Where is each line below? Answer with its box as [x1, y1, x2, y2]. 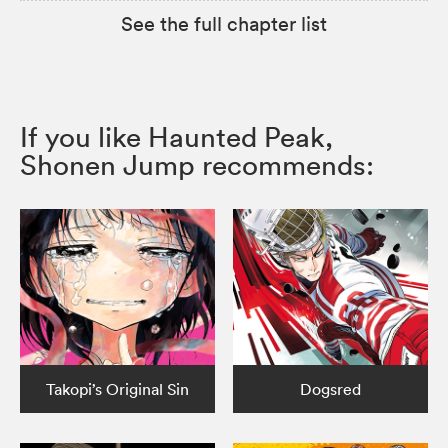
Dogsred [300, 378, 362, 399]
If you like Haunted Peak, [20, 119, 333, 154]
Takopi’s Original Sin [45, 378, 189, 399]
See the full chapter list [121, 11, 327, 36]
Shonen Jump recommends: [20, 147, 374, 182]
